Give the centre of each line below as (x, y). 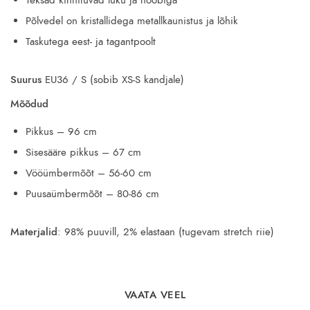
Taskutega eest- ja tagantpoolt (91, 42)
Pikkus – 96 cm (61, 132)
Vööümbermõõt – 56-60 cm (89, 173)
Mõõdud (29, 104)
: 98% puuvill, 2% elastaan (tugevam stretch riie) (166, 232)
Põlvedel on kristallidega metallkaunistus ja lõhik (132, 21)
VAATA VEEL (155, 294)
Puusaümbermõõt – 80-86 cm (92, 194)
